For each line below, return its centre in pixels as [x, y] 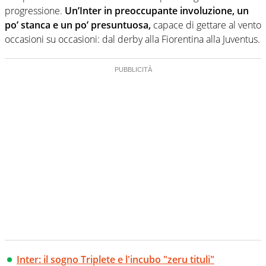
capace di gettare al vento [206, 25]
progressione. [34, 11]
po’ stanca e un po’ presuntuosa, [78, 25]
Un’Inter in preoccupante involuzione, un [156, 11]
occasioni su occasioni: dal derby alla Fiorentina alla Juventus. [132, 39]
